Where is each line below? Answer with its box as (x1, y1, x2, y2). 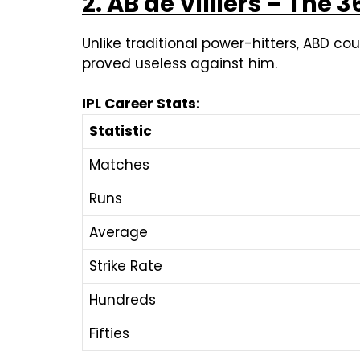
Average (89, 222, 148, 242)
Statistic (89, 121, 152, 141)
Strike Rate (89, 256, 162, 276)
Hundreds (89, 289, 156, 309)
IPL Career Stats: (82, 93, 203, 113)
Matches (89, 154, 149, 174)
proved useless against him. (82, 53, 277, 73)
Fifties (89, 323, 129, 343)
